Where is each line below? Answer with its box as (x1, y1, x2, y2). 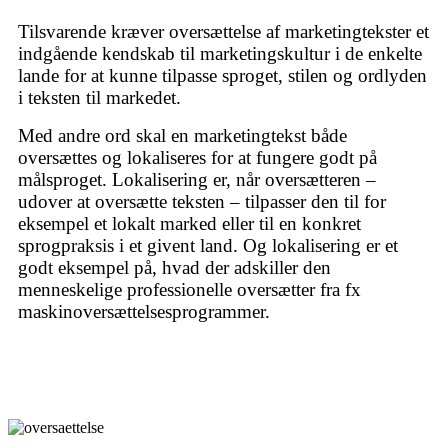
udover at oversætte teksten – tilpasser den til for (18, 191, 386, 213)
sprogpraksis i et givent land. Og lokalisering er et (18, 235, 398, 257)
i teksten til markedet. (18, 87, 181, 109)
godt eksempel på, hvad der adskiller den (18, 257, 331, 279)
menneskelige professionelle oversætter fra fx (18, 279, 361, 301)
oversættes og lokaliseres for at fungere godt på (18, 147, 377, 169)
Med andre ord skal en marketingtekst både (18, 125, 347, 147)
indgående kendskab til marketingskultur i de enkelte (18, 43, 422, 65)
